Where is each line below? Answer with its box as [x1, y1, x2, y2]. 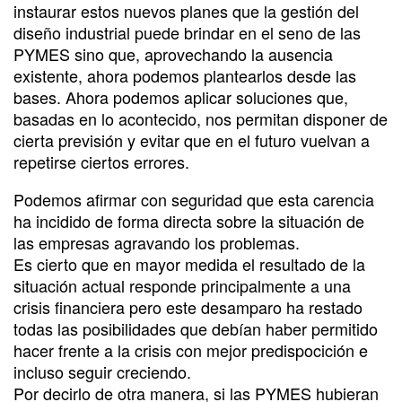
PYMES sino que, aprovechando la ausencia [13, 41, 333, 66]
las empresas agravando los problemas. [13, 230, 300, 254]
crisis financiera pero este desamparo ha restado [13, 294, 363, 319]
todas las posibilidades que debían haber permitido [13, 316, 378, 340]
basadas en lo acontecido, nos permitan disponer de [13, 106, 388, 130]
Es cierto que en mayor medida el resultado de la [13, 251, 365, 275]
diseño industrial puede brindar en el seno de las [13, 20, 361, 44]
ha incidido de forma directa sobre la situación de [13, 208, 364, 232]
